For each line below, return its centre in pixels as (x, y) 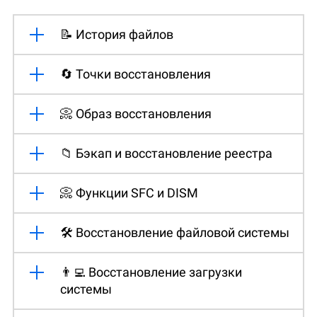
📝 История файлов (117, 34)
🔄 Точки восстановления (136, 74)
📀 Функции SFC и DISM (129, 192)
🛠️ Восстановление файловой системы (175, 232)
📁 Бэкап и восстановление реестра (166, 153)
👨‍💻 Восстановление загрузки (151, 272)
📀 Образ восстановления (136, 113)
